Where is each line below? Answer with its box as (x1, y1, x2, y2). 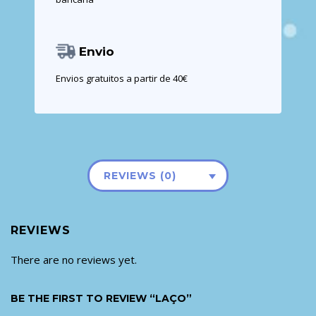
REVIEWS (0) (104, 169, 176, 183)
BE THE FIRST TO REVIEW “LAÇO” (11, 292, 192, 305)
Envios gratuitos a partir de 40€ (56, 72, 188, 85)
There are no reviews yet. (11, 253, 137, 267)
